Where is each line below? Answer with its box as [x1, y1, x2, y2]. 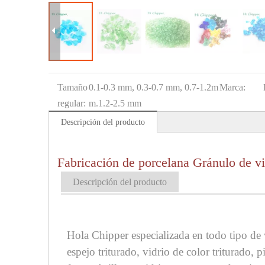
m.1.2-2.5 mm [89, 98, 141, 108]
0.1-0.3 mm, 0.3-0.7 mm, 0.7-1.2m [89, 82, 218, 92]
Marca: [219, 82, 245, 92]
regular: [57, 98, 86, 108]
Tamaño [57, 82, 88, 92]
